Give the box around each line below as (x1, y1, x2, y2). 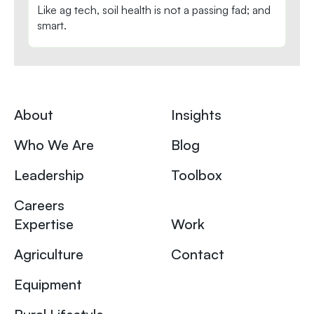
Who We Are (14, 136, 94, 154)
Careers (14, 196, 64, 214)
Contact (171, 245, 224, 264)
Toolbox (171, 166, 222, 184)
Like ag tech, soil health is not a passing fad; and (37, 3, 271, 18)
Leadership (14, 166, 84, 184)
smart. (37, 18, 67, 33)
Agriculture (14, 245, 83, 264)
